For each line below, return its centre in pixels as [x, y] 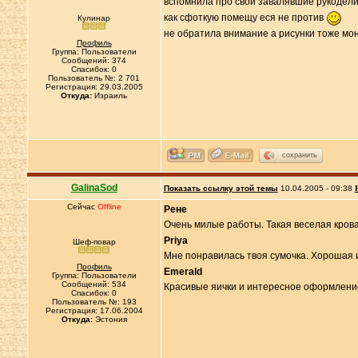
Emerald [183, 272]
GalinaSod [94, 188]
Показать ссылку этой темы [221, 188]
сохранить [299, 155]
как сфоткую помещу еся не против [245, 18]
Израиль [110, 95]
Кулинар [94, 18]
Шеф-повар [94, 242]
